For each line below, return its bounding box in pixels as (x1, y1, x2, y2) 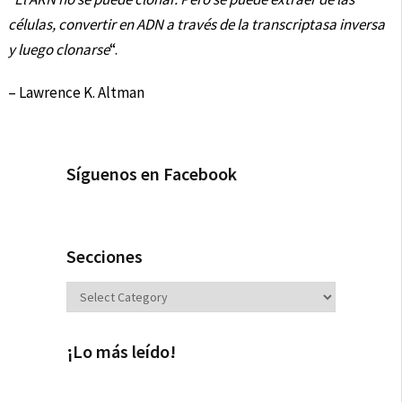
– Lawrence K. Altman (7, 83, 144, 103)
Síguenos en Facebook (66, 162, 237, 186)
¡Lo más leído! (66, 340, 176, 363)
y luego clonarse (7, 39, 109, 60)
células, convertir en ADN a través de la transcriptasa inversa (7, 14, 385, 35)
